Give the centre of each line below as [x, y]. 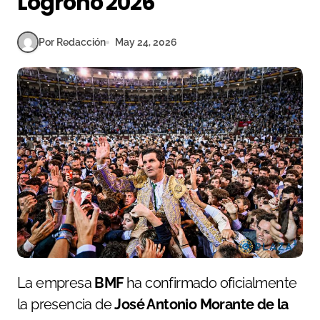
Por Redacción [72, 42]
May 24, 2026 [146, 42]
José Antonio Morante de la [201, 304]
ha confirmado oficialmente [210, 282]
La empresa [60, 282]
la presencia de [66, 304]
